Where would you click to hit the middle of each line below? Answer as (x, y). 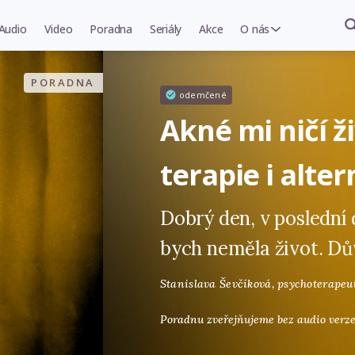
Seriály (166, 29)
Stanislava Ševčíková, (219, 283)
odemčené (202, 95)
